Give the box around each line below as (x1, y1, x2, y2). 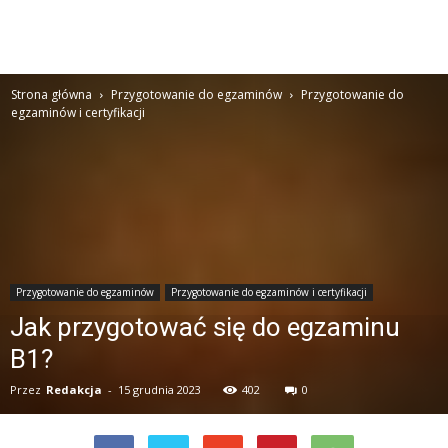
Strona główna (11, 86, 92, 103)
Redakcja (46, 382, 102, 397)
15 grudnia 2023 (118, 382, 201, 397)
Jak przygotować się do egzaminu (10, 312, 400, 342)
